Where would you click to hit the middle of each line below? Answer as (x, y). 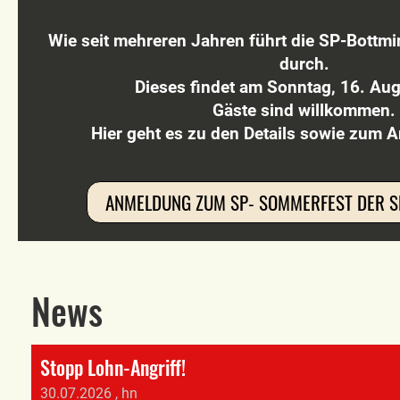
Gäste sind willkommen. (304, 110)
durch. (304, 64)
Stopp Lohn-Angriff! (113, 367)
